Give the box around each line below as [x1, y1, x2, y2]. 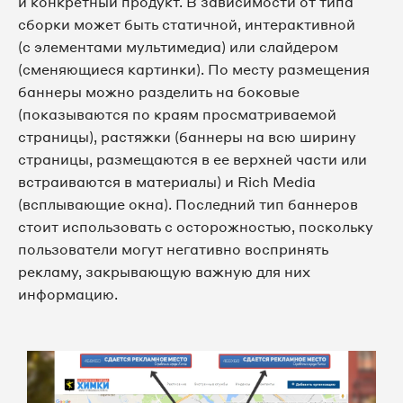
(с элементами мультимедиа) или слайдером [18, 38, 338, 56]
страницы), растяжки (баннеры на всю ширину [18, 128, 356, 146]
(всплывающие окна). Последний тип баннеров [18, 195, 358, 213]
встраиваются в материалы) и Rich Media [18, 173, 316, 191]
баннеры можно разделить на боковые [18, 83, 300, 101]
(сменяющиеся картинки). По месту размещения [18, 60, 370, 78]
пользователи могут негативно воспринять [18, 240, 328, 258]
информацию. [18, 285, 118, 303]
